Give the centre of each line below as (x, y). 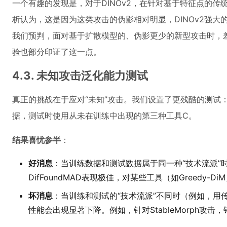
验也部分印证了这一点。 (57, 52)
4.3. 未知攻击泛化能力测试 (80, 75)
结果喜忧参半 (36, 140)
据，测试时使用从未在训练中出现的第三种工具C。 (104, 116)
